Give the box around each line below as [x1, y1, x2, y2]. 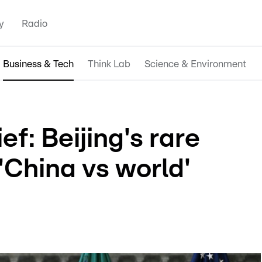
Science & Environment [144, 58, 246, 69]
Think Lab [88, 58, 130, 69]
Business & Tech [3, 58, 74, 69]
